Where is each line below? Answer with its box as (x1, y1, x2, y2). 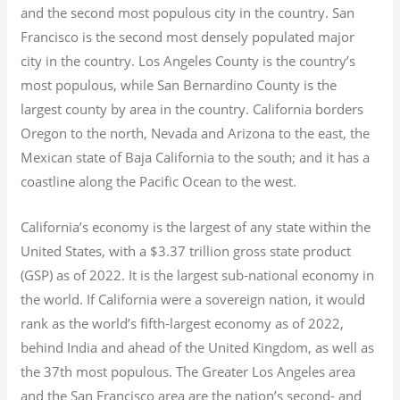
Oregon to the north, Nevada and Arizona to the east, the (21, 123, 371, 142)
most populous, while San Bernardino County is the (21, 75, 337, 94)
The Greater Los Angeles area (172, 362, 356, 380)
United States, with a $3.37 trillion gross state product (21, 241, 352, 260)
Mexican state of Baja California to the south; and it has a (21, 147, 371, 166)
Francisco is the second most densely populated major (21, 27, 355, 46)
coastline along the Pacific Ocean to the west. (21, 171, 297, 190)
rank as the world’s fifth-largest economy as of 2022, (21, 313, 345, 332)
